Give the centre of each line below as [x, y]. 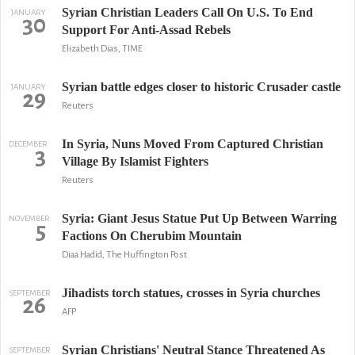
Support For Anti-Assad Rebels [146, 30]
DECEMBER [28, 144]
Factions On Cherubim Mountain [151, 236]
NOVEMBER [29, 218]
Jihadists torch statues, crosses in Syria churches [191, 293]
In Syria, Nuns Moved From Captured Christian [192, 144]
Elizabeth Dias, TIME [102, 49]
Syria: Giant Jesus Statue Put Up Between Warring [199, 218]
